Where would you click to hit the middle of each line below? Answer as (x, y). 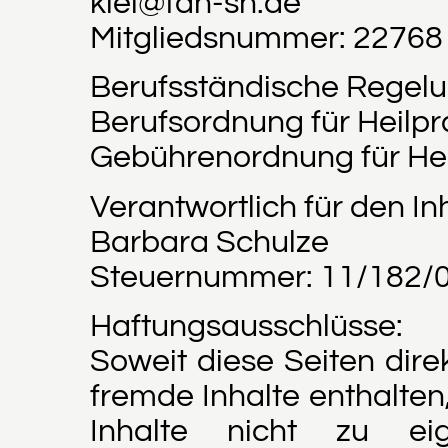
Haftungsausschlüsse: (246, 326)
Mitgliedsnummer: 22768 (266, 38)
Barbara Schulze (209, 242)
